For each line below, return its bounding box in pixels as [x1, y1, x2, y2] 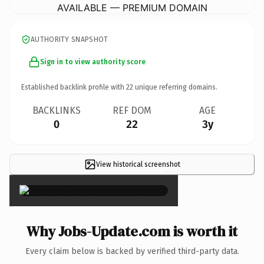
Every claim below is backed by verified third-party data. [25, 246, 239, 256]
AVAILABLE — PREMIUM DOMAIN [57, 1, 207, 14]
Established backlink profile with [21, 82, 126, 91]
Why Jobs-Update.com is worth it [27, 221, 237, 241]
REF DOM [113, 104, 151, 116]
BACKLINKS [32, 104, 81, 116]
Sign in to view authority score [40, 57, 146, 66]
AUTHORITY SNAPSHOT [31, 35, 108, 44]
